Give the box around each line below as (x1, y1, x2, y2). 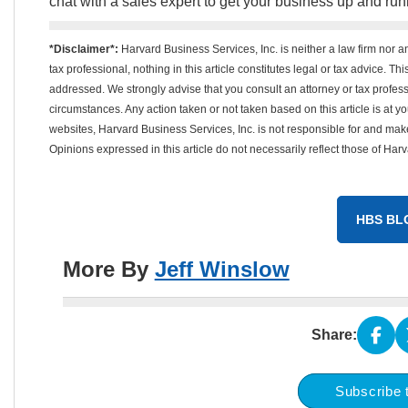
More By (62, 257, 155, 281)
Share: (311, 327, 357, 342)
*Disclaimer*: (48, 43, 118, 56)
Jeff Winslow (154, 257, 290, 281)
